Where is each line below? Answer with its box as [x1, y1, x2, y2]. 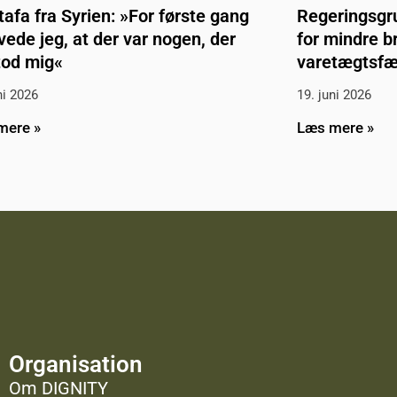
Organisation [8, 351, 143, 378]
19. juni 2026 [297, 87, 372, 104]
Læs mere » [297, 119, 375, 137]
